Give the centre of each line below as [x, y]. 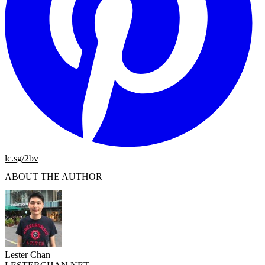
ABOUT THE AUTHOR [54, 177]
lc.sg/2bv [22, 159]
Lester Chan [28, 254]
